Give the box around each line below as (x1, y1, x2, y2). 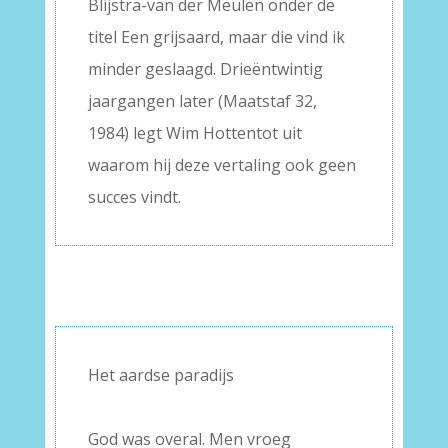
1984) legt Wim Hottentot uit (87, 122, 302, 144)
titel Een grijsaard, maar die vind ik (87, 26, 345, 48)
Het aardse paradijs (87, 364, 234, 386)
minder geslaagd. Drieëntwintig (87, 58, 323, 80)
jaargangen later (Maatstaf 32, (87, 90, 317, 112)
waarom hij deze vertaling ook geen (87, 154, 356, 176)
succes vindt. (87, 186, 181, 208)
